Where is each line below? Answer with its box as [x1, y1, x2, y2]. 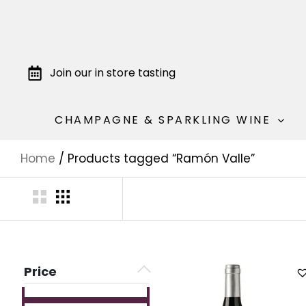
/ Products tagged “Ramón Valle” [55, 150, 255, 167]
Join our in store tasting [49, 64, 176, 81]
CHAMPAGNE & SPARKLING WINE [55, 112, 271, 128]
